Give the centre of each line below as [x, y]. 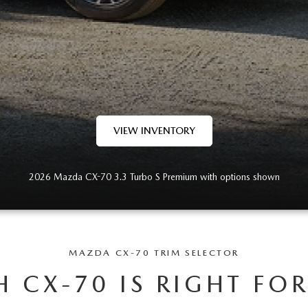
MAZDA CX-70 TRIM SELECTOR [154, 253]
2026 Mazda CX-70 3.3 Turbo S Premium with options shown [154, 177]
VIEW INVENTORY [154, 131]
